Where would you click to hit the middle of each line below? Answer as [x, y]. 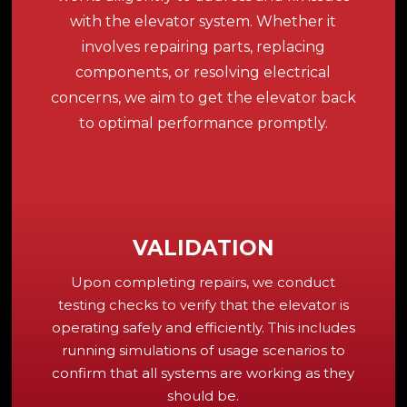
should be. [203, 395]
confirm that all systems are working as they [203, 372]
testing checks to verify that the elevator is [203, 304]
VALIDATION [203, 248]
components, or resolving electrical [203, 72]
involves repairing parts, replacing [203, 46]
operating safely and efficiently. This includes [203, 327]
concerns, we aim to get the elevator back [203, 97]
